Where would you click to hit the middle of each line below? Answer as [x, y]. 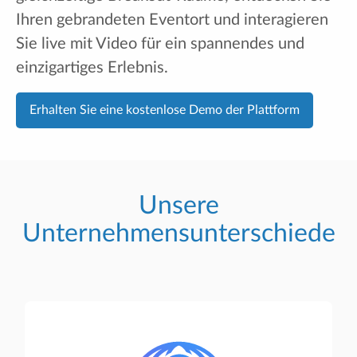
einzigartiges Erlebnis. [92, 67]
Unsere [178, 206]
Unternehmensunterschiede [178, 234]
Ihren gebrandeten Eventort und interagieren [172, 20]
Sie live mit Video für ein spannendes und [160, 43]
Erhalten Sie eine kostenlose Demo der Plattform [165, 110]
